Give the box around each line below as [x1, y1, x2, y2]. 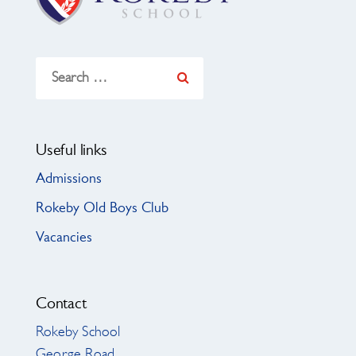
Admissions [36, 172, 102, 188]
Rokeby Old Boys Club [36, 201, 168, 217]
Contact [36, 296, 87, 313]
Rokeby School [36, 325, 121, 341]
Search [35, 60, 69, 73]
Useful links [36, 143, 107, 160]
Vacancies [36, 230, 92, 246]
